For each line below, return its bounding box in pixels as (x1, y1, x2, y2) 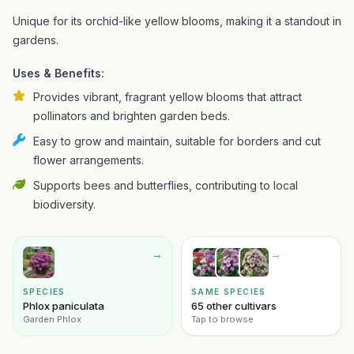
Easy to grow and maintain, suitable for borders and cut (33, 134, 321, 148)
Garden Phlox (23, 314, 81, 325)
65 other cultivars (191, 299, 277, 312)
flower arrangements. (33, 153, 144, 167)
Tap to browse (191, 314, 254, 325)
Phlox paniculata (23, 299, 104, 312)
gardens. (13, 33, 58, 47)
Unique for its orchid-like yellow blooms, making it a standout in (13, 14, 341, 28)
